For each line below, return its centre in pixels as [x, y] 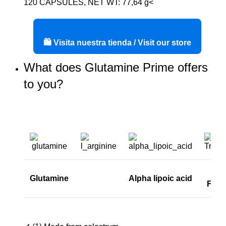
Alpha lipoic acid [160, 178]
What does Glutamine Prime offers [116, 67]
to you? [43, 84]
